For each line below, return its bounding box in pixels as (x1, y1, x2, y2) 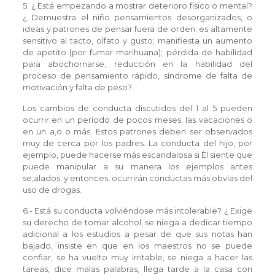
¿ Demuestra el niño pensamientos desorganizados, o (22, 12, 253, 22)
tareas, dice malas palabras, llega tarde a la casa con (22, 264, 253, 274)
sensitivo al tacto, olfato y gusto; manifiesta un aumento (22, 36, 253, 45)
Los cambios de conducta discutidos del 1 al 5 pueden (22, 103, 253, 113)
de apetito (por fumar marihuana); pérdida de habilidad (22, 47, 253, 57)
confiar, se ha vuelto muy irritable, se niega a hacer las (22, 252, 253, 262)
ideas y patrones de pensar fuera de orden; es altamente (22, 24, 253, 34)
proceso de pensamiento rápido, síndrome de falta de (22, 71, 253, 80)
